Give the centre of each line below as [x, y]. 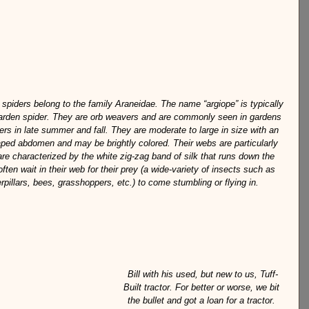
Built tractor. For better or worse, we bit [203, 288]
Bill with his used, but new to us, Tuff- [203, 275]
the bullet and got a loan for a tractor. [203, 301]
